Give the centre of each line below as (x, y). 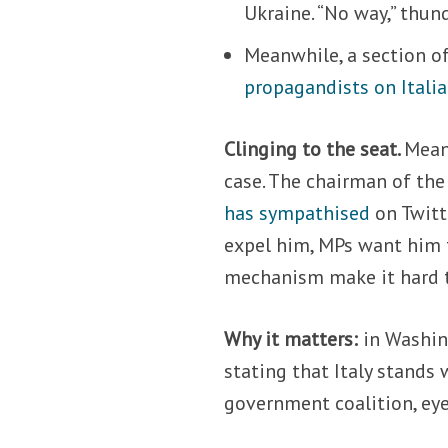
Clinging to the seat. (314, 148)
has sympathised (297, 212)
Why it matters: (294, 338)
